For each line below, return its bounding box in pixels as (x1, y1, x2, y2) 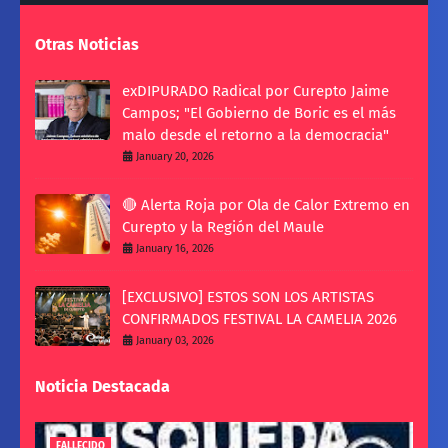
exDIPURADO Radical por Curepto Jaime (122, 82, 389, 101)
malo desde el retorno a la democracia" (122, 126, 389, 145)
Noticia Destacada (35, 377, 170, 397)
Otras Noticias (35, 35, 139, 55)
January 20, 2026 (136, 150, 214, 164)
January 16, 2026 (136, 242, 214, 256)
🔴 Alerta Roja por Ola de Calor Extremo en (122, 196, 410, 215)
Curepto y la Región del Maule (122, 218, 324, 237)
